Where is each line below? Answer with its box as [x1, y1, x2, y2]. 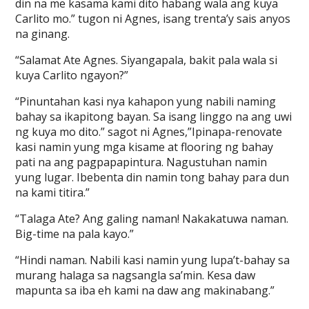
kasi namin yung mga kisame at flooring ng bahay [15, 139, 274, 154]
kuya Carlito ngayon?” [15, 68, 129, 83]
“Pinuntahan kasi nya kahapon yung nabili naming [15, 94, 277, 109]
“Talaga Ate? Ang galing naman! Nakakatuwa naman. [15, 211, 289, 226]
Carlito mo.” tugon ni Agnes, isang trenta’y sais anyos [15, 11, 291, 26]
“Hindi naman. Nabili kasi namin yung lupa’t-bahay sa [15, 252, 290, 268]
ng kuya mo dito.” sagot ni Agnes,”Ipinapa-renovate [15, 124, 283, 139]
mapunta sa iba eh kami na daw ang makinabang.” [15, 283, 275, 298]
